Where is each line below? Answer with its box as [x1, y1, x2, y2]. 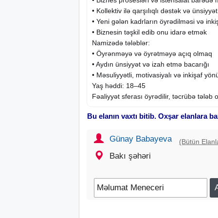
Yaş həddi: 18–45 [92, 81, 145, 90]
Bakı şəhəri [109, 151, 151, 161]
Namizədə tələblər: [92, 38, 150, 47]
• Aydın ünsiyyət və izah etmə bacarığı [92, 60, 209, 68]
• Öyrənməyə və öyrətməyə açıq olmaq [92, 49, 212, 57]
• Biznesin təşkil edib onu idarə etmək [92, 28, 207, 36]
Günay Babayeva [109, 134, 172, 144]
